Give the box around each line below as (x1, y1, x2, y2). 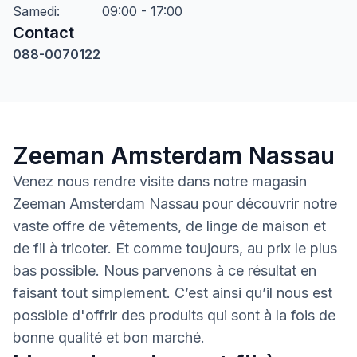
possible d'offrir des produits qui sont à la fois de (13, 307, 335, 324)
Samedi (13, 3, 57, 19)
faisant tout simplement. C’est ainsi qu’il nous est (13, 284, 332, 301)
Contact (13, 23, 74, 42)
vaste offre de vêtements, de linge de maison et (13, 218, 326, 234)
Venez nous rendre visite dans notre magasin (13, 173, 307, 190)
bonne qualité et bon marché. (13, 329, 205, 346)
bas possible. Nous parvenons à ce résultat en (13, 262, 316, 279)
